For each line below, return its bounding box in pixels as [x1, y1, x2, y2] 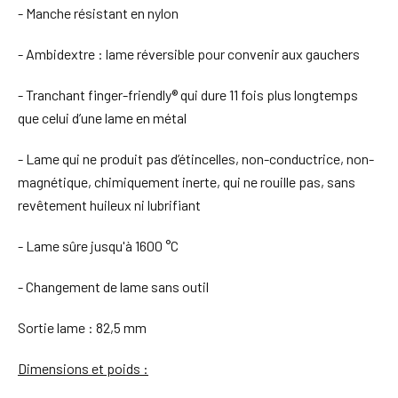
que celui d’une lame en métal [18, 108, 187, 126]
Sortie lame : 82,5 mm [18, 318, 147, 336]
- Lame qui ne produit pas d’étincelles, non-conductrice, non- [18, 149, 374, 167]
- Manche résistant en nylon [18, 4, 179, 21]
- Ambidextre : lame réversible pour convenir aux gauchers [18, 44, 360, 62]
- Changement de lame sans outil [18, 277, 209, 295]
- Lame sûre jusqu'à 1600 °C [18, 236, 179, 254]
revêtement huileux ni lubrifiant [18, 195, 201, 213]
